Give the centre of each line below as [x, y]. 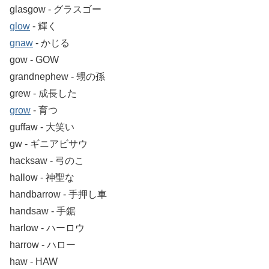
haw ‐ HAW [34, 261]
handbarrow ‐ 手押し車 [58, 194]
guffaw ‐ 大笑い [42, 127]
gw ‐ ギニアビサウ [49, 144]
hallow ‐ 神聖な [42, 177]
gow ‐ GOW [34, 59]
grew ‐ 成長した [43, 93]
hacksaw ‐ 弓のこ [47, 160]
